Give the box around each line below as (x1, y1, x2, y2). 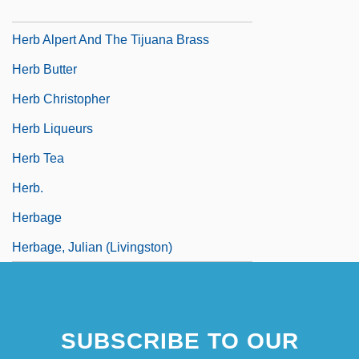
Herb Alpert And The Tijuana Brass (12, 32, 209, 46)
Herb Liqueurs (12, 121, 93, 135)
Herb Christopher (12, 91, 110, 106)
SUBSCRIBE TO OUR (60, 328, 299, 353)
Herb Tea (12, 151, 64, 165)
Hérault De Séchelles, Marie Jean (12, 2, 204, 17)
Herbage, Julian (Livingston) (12, 240, 172, 254)
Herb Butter (12, 62, 77, 76)
